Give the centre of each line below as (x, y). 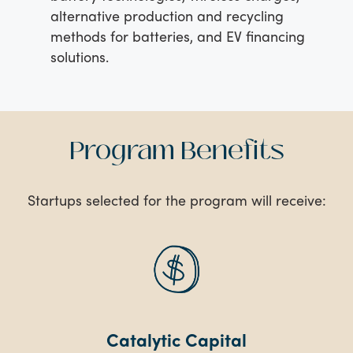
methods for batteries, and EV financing (178, 36)
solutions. (80, 57)
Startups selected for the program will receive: (176, 200)
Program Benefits (176, 151)
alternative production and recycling (167, 16)
